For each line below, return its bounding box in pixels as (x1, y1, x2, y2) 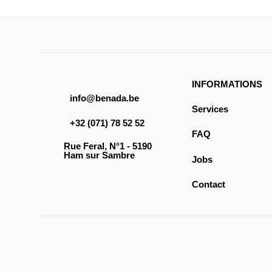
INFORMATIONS (192, 79, 263, 90)
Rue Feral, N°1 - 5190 (63, 140, 152, 151)
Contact (192, 178, 226, 189)
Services (192, 104, 229, 115)
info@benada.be (69, 93, 139, 104)
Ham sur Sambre (63, 149, 135, 160)
